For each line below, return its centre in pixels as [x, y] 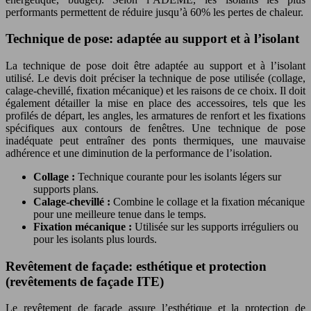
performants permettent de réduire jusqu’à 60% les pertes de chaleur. [154, 12]
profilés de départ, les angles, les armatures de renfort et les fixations [155, 116]
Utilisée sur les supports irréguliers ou [217, 227]
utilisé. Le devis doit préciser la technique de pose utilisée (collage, [155, 78]
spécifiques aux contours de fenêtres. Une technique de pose [155, 128]
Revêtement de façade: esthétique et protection [136, 266]
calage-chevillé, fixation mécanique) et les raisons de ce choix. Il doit [155, 91]
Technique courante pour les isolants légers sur [179, 177]
